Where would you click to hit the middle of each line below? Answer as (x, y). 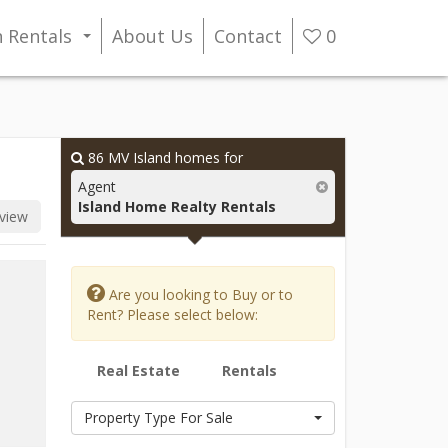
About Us (152, 36)
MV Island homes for (173, 157)
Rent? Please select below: (172, 314)
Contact (248, 36)
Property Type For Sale (158, 417)
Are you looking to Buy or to (198, 294)
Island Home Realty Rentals (176, 206)
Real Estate (138, 370)
